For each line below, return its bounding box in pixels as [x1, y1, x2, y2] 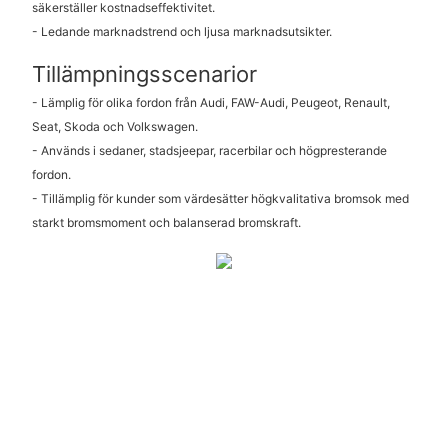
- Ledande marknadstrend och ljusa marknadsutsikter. [31, 24, 332, 40]
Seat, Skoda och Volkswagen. [31, 118, 198, 134]
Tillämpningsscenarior [31, 61, 257, 88]
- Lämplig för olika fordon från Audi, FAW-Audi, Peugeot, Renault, [31, 94, 390, 110]
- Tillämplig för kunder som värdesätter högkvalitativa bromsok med [31, 190, 409, 206]
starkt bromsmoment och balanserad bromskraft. [31, 214, 301, 230]
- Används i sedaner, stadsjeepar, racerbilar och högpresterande [31, 142, 387, 158]
